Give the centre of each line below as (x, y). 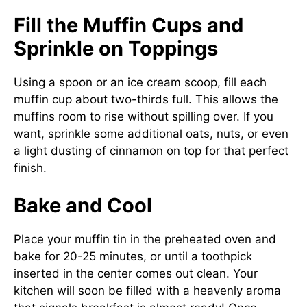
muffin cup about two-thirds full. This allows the (146, 99)
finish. (30, 168)
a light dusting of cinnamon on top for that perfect (151, 150)
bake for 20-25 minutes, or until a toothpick (133, 256)
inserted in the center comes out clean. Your (136, 273)
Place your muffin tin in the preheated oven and (145, 239)
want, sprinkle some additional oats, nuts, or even (151, 133)
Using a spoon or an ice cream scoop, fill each (140, 82)
